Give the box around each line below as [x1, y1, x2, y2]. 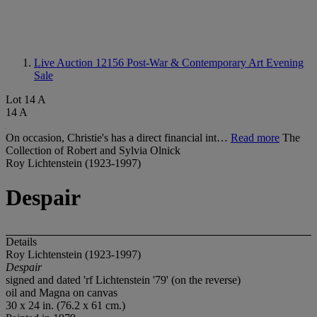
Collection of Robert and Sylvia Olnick [6, 144, 180, 156]
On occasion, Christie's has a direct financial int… [6, 132, 231, 144]
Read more [231, 132, 279, 144]
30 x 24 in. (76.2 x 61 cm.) [6, 299, 125, 311]
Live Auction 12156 [34, 57, 127, 69]
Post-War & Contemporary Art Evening [127, 57, 304, 69]
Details [6, 235, 37, 248]
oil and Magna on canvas [6, 286, 117, 299]
